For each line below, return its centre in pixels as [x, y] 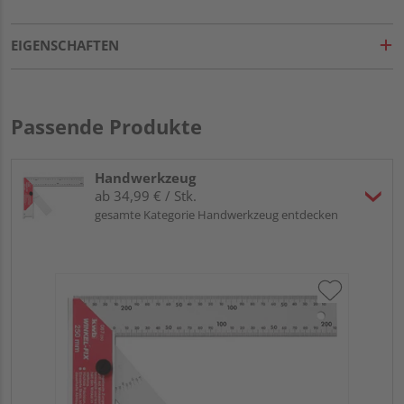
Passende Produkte [106, 126]
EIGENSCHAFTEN [65, 45]
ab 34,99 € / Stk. [146, 195]
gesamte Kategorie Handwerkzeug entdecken [216, 214]
